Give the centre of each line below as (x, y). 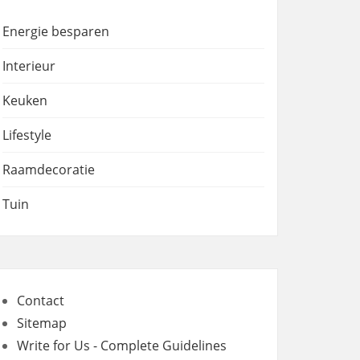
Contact (41, 301)
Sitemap (42, 323)
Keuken (25, 100)
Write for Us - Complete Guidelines (122, 346)
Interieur (29, 66)
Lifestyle (27, 135)
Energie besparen (56, 31)
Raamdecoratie (49, 170)
